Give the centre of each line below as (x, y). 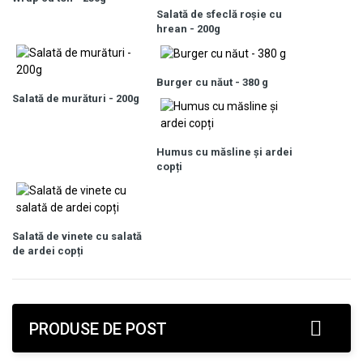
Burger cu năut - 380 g (212, 82)
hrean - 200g (188, 28)
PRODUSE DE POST (98, 329)
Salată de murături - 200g (76, 98)
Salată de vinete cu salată (77, 236)
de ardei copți (48, 250)
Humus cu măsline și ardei (224, 152)
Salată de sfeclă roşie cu (219, 14)
